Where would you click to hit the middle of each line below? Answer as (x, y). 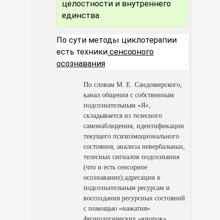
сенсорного (131, 52)
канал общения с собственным (129, 95)
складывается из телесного (123, 116)
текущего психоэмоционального (131, 137)
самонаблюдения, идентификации (134, 126)
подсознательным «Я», (117, 106)
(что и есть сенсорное (115, 167)
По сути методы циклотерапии (117, 40)
